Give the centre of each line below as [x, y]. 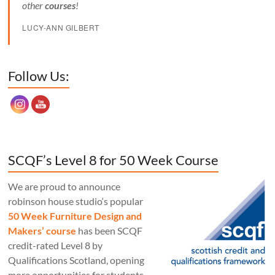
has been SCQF [110, 230]
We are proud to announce [64, 186]
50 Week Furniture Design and [75, 215]
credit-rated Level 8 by [56, 245]
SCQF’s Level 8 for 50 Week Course [114, 160]
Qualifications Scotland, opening [76, 260]
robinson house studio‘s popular [76, 201]
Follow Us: [39, 76]
